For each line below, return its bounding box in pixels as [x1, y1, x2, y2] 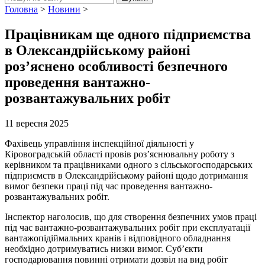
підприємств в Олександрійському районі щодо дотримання [5, 170, 248, 180]
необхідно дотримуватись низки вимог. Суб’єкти [5, 243, 203, 254]
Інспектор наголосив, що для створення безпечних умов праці [5, 211, 257, 222]
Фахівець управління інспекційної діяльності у [5, 138, 194, 148]
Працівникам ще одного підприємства [5, 26, 251, 42]
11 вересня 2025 [5, 118, 69, 128]
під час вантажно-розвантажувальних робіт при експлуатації [5, 222, 250, 232]
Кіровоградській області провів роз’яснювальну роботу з [5, 148, 234, 159]
